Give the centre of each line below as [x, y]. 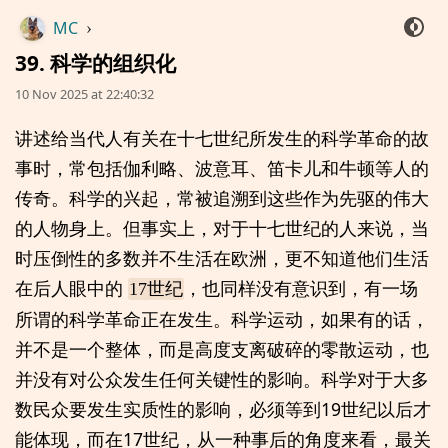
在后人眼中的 [71, 288]
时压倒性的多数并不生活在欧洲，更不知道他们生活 [222, 258]
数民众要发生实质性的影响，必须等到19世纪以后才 [223, 409]
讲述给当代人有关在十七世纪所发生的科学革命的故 [222, 138]
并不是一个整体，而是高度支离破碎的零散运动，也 [222, 349]
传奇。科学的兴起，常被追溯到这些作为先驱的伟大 [222, 198]
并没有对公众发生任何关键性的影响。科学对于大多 [222, 379]
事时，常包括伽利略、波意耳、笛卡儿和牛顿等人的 [222, 168]
